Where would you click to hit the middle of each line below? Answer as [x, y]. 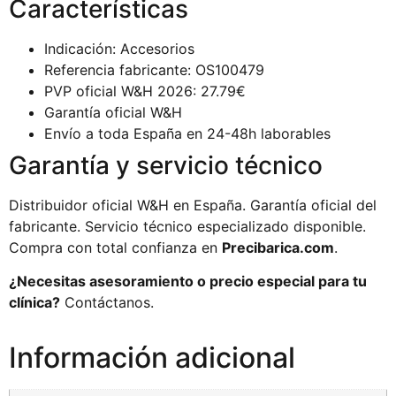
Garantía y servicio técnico [166, 165]
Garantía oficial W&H [113, 112]
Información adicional [152, 357]
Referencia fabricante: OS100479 [154, 69]
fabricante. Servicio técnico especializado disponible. [187, 226]
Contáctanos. [107, 302]
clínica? [34, 302]
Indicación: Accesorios [119, 48]
